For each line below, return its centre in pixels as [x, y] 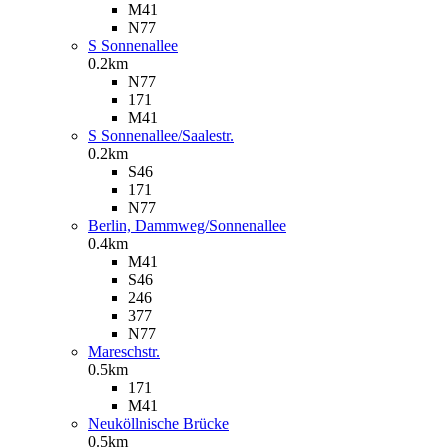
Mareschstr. [124, 351]
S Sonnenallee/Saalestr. [161, 135]
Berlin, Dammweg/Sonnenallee [187, 225]
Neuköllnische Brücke [158, 423]
